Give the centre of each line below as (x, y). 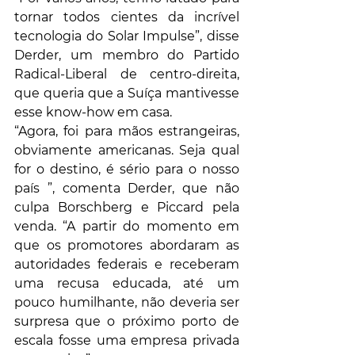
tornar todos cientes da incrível (127, 17)
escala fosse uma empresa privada (127, 341)
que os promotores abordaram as (127, 246)
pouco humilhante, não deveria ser (127, 303)
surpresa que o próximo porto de (127, 322)
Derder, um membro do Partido (127, 55)
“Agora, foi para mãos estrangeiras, (127, 132)
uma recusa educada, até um (127, 284)
